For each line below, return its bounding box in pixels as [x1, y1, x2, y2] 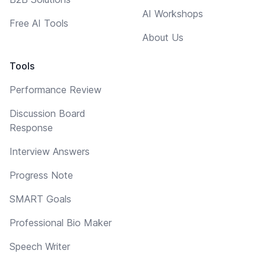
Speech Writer [9, 240, 70, 252]
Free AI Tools [9, 17, 68, 29]
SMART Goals [9, 192, 71, 205]
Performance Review [9, 83, 102, 96]
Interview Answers [9, 145, 90, 157]
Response [9, 121, 53, 134]
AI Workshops [142, 7, 203, 20]
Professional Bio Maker [9, 216, 112, 229]
